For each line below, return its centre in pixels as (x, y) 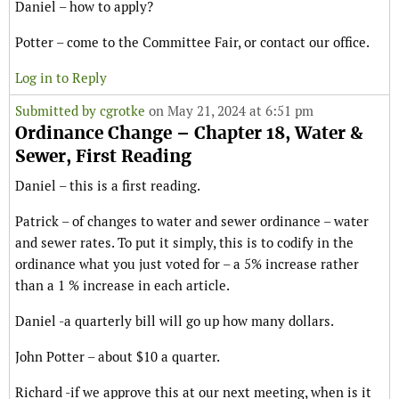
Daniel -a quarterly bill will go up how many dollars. (175, 322)
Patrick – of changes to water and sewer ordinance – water (192, 222)
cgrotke (122, 111)
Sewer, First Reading (103, 157)
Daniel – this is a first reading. (108, 186)
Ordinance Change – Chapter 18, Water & (189, 134)
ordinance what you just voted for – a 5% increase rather (187, 265)
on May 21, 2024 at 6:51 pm (229, 111)
